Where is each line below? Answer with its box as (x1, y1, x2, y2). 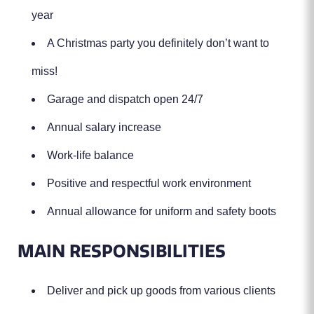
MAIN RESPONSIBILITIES (18, 240, 226, 262)
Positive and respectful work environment (47, 177, 251, 189)
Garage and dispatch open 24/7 (47, 93, 203, 105)
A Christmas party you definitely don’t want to (47, 37, 269, 49)
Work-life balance (47, 149, 134, 161)
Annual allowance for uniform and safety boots (47, 205, 276, 217)
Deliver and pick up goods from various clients (47, 285, 275, 296)
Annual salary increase (47, 121, 161, 133)
